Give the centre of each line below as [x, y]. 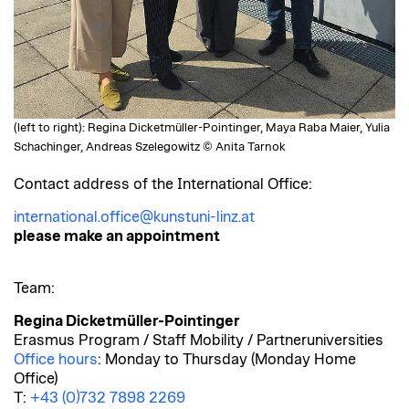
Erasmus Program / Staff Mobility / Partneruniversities [199, 341]
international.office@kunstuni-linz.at [134, 218]
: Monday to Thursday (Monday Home [227, 360]
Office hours [56, 360]
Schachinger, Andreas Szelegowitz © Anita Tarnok [150, 148]
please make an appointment [117, 237]
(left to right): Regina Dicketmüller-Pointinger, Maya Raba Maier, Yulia [202, 129]
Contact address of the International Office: [163, 185]
